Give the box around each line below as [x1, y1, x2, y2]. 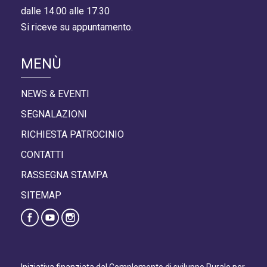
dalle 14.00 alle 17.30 [21, 5, 110, 17]
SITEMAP [21, 190, 61, 201]
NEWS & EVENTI [21, 88, 89, 100]
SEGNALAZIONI [21, 108, 87, 120]
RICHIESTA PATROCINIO [21, 129, 124, 141]
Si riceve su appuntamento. [21, 21, 133, 33]
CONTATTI [21, 149, 64, 161]
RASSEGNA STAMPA [21, 169, 108, 181]
